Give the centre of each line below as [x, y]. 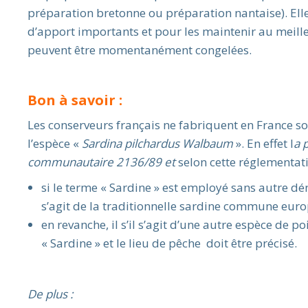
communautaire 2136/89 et [103, 162]
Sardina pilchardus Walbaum [157, 143]
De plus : [50, 294]
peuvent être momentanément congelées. [140, 49]
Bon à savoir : [75, 100]
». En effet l [263, 143]
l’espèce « [55, 143]
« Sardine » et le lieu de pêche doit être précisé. [169, 243]
